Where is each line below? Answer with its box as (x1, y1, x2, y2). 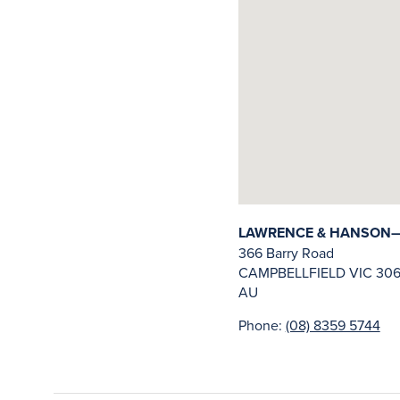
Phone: (237, 315, 286, 335)
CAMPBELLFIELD (237, 262, 349, 282)
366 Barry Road (237, 243, 334, 262)
